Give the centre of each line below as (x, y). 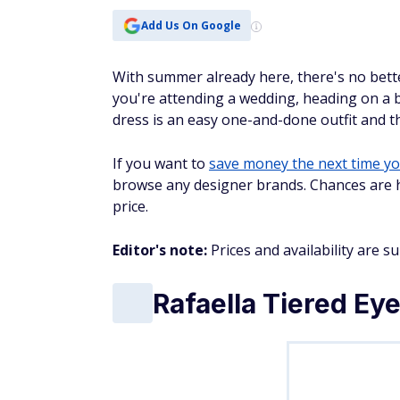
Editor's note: (160, 250)
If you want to (161, 163)
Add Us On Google (191, 25)
